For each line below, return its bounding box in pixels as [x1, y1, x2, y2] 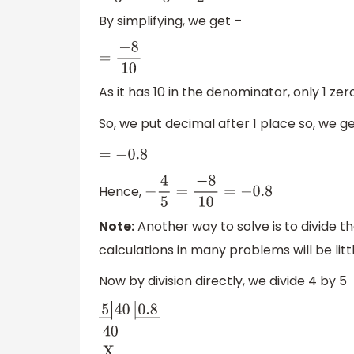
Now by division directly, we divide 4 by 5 [99, 272, 347, 291]
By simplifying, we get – [99, 12, 242, 31]
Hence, [99, 182, 145, 201]
